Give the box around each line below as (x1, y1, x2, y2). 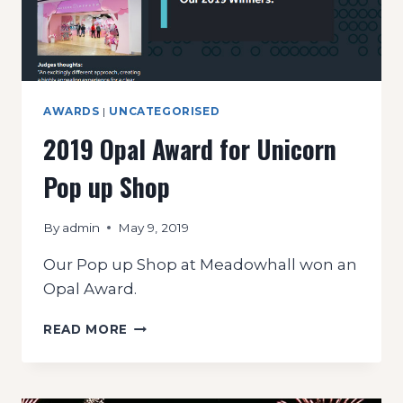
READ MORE (43, 321, 129, 336)
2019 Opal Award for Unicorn (43, 130, 336, 168)
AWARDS (43, 104, 100, 119)
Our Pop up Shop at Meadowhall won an (43, 255, 357, 273)
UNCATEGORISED (109, 104, 220, 119)
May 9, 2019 (118, 219, 190, 235)
